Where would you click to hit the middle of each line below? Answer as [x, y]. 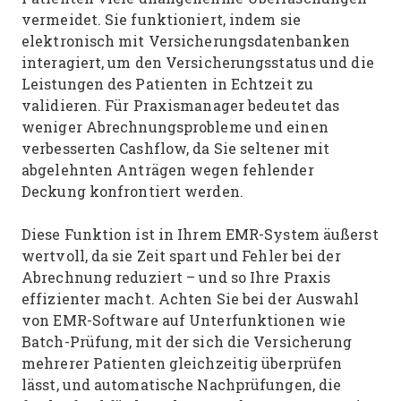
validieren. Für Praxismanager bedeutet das [181, 105]
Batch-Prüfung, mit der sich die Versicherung [187, 341]
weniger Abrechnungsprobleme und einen [175, 127]
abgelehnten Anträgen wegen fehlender [168, 170]
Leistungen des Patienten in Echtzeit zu [167, 84]
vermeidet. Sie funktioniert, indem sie [161, 19]
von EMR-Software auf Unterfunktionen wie [183, 320]
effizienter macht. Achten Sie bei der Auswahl [191, 299]
